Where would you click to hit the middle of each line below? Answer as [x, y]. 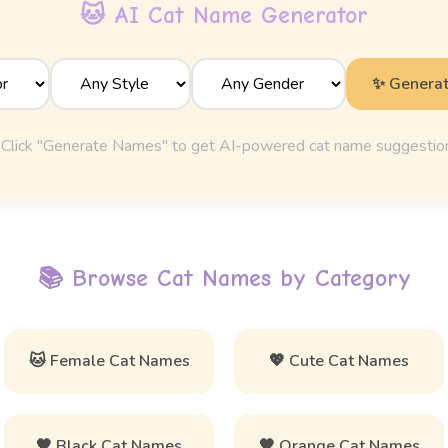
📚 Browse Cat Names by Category [224, 278]
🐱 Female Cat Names [109, 361]
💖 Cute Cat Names [339, 361]
